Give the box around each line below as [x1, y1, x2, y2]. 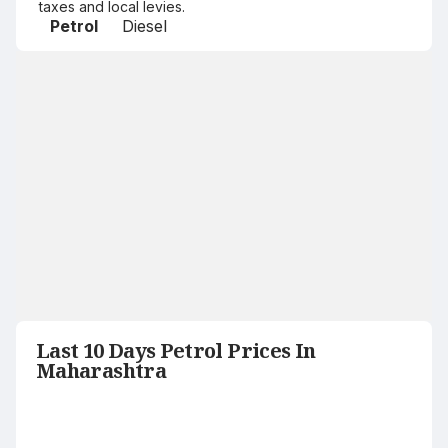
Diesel [121, 16, 167, 36]
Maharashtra [36, 357, 166, 384]
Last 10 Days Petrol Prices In [36, 337, 316, 364]
